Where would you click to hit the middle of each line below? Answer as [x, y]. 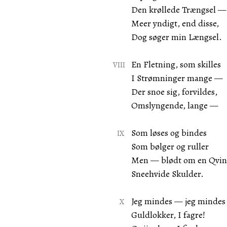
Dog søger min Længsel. [176, 37]
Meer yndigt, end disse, [175, 23]
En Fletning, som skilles [176, 64]
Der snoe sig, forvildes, [174, 92]
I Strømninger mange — [177, 78]
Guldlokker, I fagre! [168, 215]
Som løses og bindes [169, 133]
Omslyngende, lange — [175, 105]
